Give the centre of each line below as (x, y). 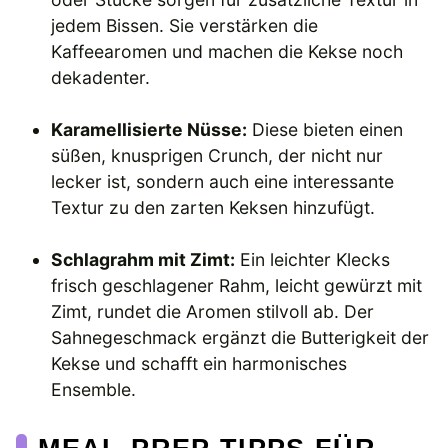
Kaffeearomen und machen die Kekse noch (227, 51)
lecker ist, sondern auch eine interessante (223, 181)
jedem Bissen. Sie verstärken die (185, 25)
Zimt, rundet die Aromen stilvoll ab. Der (213, 312)
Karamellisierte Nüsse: (149, 129)
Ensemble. (94, 390)
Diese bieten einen (325, 129)
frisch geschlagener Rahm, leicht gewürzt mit (237, 286)
